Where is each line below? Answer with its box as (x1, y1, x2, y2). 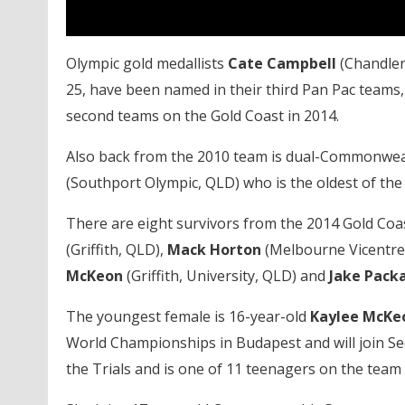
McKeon (65, 265, 123, 286)
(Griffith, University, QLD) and (122, 265, 329, 286)
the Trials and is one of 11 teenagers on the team (65, 358, 401, 379)
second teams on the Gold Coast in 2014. (65, 105, 339, 126)
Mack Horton (166, 239, 261, 259)
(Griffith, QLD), (65, 239, 167, 259)
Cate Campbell (227, 52, 336, 73)
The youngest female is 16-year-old (65, 306, 310, 326)
